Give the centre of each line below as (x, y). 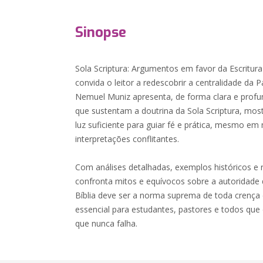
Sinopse (101, 32)
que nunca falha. (107, 223)
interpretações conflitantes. (127, 139)
